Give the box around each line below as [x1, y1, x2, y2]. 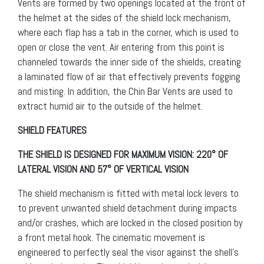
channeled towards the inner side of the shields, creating [18, 55, 241, 69]
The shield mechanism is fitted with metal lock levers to [18, 187, 239, 200]
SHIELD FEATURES [18, 124, 87, 137]
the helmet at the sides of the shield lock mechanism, [18, 11, 231, 25]
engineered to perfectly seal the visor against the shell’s [18, 246, 239, 259]
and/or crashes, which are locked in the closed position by [18, 216, 243, 230]
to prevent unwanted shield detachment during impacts [18, 202, 237, 215]
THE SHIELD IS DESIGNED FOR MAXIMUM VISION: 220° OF [18, 148, 228, 161]
